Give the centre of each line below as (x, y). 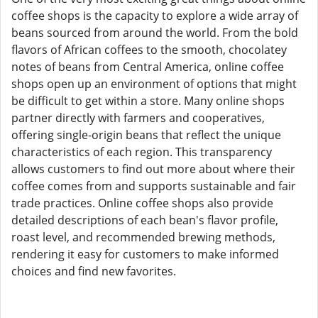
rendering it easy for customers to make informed (145, 254)
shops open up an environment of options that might (154, 84)
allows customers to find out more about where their (153, 169)
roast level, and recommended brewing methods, (143, 237)
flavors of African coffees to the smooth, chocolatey (149, 50)
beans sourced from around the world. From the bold (155, 33)
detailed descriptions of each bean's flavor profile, (145, 220)
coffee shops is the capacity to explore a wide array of (155, 16)
